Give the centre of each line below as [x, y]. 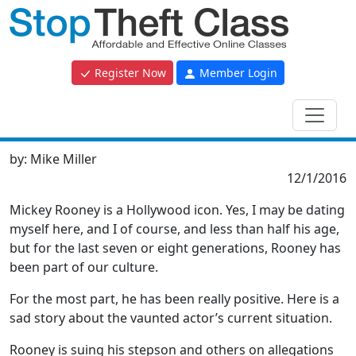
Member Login [237, 73]
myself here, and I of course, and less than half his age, [174, 229]
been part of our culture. [84, 267]
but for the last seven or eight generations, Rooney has [175, 248]
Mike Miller [64, 159]
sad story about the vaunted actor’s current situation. [171, 318]
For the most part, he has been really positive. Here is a [174, 299]
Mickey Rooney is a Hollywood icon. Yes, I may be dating [177, 210]
